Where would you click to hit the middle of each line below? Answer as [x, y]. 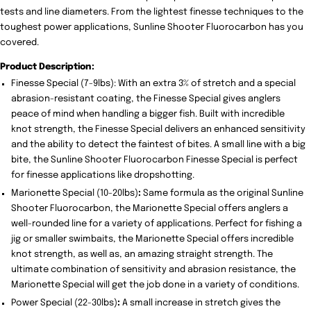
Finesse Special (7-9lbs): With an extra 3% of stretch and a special [154, 83]
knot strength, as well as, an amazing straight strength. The [142, 254]
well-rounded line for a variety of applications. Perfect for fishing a [157, 224]
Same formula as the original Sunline [222, 193]
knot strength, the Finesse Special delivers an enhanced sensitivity [159, 129]
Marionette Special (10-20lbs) [75, 193]
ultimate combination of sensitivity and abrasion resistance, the [154, 269]
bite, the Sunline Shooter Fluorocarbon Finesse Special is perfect [155, 160]
